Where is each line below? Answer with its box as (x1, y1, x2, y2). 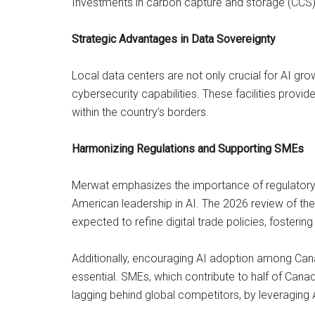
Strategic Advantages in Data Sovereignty (72, 32, 276, 46)
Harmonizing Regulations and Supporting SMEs (72, 142, 304, 155)
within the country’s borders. (72, 105, 209, 119)
